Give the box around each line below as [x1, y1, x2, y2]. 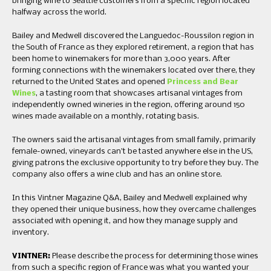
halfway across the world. [12, 8, 106, 17]
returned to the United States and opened [12, 78, 165, 87]
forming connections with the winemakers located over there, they [12, 67, 255, 75]
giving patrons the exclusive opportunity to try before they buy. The [12, 159, 258, 168]
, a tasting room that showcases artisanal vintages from [36, 90, 243, 98]
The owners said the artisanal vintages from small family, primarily [12, 136, 256, 145]
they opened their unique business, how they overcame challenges [12, 206, 256, 214]
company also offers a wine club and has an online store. [12, 171, 222, 179]
